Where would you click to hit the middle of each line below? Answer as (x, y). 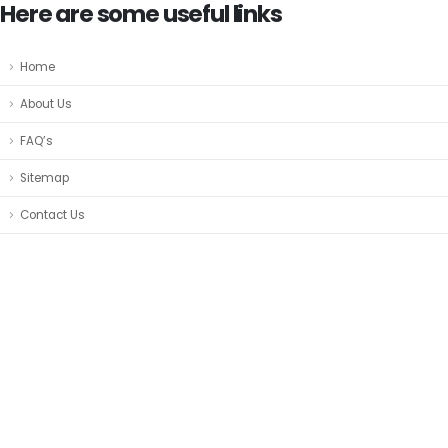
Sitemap (44, 178)
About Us (46, 104)
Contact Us (52, 215)
